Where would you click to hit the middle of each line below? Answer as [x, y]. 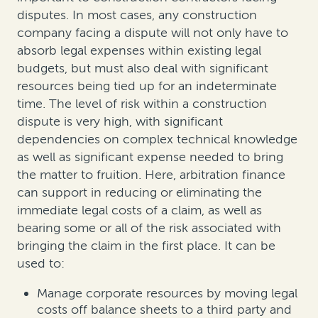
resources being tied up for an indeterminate [147, 86]
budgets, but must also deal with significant [143, 68]
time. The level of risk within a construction [142, 103]
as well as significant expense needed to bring [150, 157]
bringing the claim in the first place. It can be [146, 245]
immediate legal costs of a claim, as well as [139, 210]
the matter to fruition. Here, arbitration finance [151, 174]
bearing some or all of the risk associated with [149, 227]
